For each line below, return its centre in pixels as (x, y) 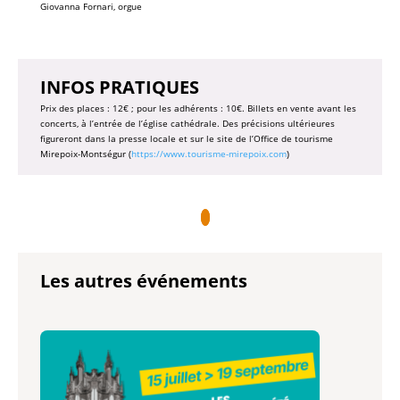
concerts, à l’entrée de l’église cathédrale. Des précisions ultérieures (187, 123)
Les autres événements (143, 280)
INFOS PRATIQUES (119, 87)
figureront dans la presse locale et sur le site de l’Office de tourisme (186, 138)
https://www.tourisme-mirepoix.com (208, 153)
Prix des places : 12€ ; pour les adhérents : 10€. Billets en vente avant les (198, 108)
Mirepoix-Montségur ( (85, 153)
